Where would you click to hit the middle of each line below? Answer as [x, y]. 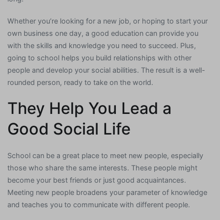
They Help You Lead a [89, 109]
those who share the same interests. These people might [102, 168]
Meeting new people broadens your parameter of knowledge [107, 192]
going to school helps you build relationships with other [99, 58]
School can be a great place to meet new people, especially [105, 156]
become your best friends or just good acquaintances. [97, 180]
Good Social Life [69, 129]
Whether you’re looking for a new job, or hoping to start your [108, 21]
